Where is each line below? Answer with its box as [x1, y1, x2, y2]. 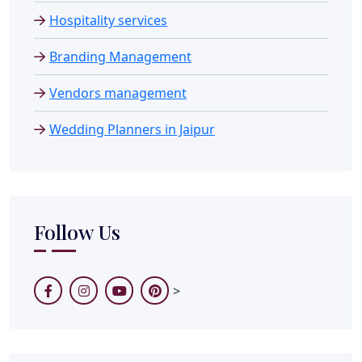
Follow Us [34, 217, 120, 245]
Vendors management [49, 83, 187, 102]
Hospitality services [49, 11, 167, 29]
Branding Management [49, 47, 192, 65]
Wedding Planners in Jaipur [49, 120, 215, 138]
